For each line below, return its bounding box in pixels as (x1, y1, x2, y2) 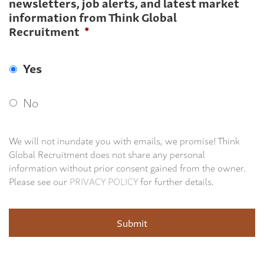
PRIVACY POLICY (70, 173, 138, 189)
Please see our (9, 173, 70, 189)
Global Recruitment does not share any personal (9, 146, 205, 161)
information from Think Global (9, 7, 177, 26)
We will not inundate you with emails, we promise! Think (9, 132, 240, 148)
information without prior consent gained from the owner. (9, 159, 246, 175)
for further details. (138, 173, 214, 189)
